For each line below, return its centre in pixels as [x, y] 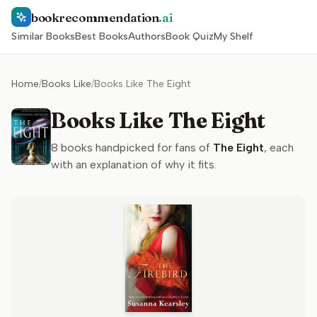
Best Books [102, 36]
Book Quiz [190, 36]
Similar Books [43, 36]
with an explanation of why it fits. [134, 165]
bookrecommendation [95, 17]
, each [279, 148]
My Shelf [234, 36]
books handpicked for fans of [134, 148]
